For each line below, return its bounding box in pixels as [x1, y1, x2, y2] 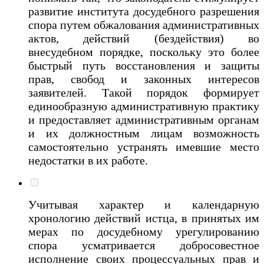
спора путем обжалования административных [28, 18, 259, 31]
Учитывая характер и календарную [28, 197, 259, 211]
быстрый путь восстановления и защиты [28, 58, 259, 72]
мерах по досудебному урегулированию [28, 225, 259, 238]
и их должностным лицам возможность [28, 126, 259, 140]
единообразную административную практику [28, 99, 259, 113]
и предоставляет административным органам [28, 113, 259, 126]
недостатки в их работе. [28, 153, 151, 167]
